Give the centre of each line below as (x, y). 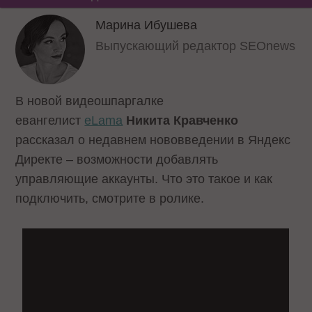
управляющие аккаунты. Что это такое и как (144, 179)
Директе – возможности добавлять (117, 159)
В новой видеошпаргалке (90, 101)
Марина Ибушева (147, 25)
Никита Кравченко (182, 120)
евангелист (50, 120)
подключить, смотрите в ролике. (112, 198)
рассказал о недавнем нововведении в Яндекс (153, 140)
